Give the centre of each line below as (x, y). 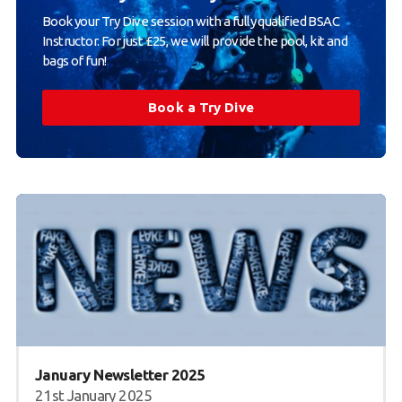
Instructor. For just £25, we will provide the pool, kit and (195, 41)
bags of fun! (74, 61)
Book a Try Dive (201, 108)
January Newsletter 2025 (120, 375)
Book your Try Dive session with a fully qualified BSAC (191, 22)
